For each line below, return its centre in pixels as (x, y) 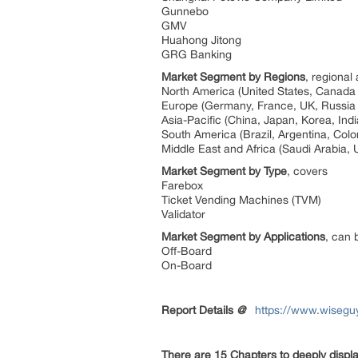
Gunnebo (187, 11)
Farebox (184, 185)
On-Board (187, 265)
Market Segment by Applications (243, 237)
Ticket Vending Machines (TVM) (243, 200)
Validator (183, 214)
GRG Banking (197, 54)
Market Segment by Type (224, 171)
